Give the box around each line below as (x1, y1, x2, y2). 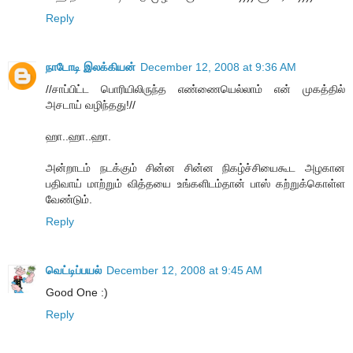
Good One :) (46, 285, 108, 299)
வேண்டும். (46, 192, 92, 206)
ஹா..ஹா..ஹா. (46, 129, 111, 143)
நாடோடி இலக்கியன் (46, 60, 136, 73)
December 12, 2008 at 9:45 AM (106, 263, 262, 277)
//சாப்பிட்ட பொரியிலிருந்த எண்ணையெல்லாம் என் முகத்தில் (46, 82, 345, 95)
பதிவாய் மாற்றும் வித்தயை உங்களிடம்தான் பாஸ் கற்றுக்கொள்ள (46, 176, 345, 190)
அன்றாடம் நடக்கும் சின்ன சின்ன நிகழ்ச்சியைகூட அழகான (46, 161, 345, 174)
